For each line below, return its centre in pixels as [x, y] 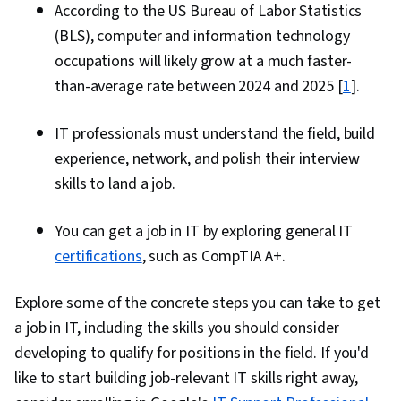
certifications [98, 257]
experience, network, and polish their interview [208, 159]
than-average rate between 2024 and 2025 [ [199, 87]
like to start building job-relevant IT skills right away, [187, 379]
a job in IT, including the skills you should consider [177, 328]
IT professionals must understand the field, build [215, 134]
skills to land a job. [115, 184]
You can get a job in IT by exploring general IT [204, 232]
